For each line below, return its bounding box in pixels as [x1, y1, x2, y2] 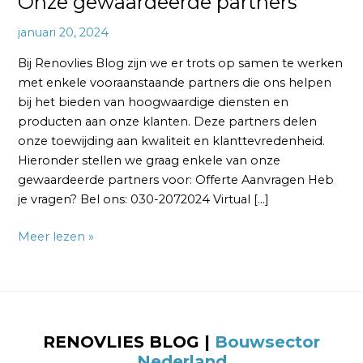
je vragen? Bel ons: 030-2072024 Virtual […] [18, 191, 270, 207]
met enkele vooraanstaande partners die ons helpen [18, 75, 332, 90]
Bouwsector [215, 332, 320, 352]
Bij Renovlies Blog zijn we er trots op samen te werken [18, 55, 344, 70]
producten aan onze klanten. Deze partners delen [18, 113, 318, 129]
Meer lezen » [18, 228, 95, 244]
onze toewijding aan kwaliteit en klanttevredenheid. [18, 133, 326, 148]
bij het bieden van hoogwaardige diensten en [18, 94, 289, 109]
